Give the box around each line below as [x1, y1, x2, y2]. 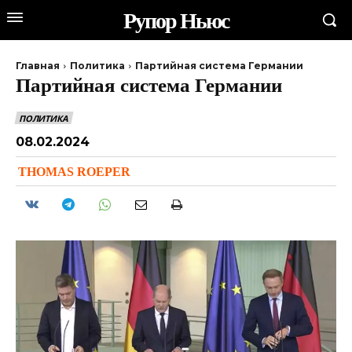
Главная [16, 60, 60, 71]
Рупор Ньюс [123, 9, 229, 31]
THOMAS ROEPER [18, 164, 130, 178]
